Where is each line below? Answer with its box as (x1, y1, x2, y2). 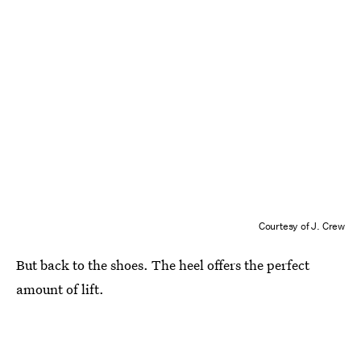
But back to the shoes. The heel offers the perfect (16, 255, 309, 274)
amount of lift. (16, 279, 104, 298)
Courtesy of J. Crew (258, 218, 345, 233)
